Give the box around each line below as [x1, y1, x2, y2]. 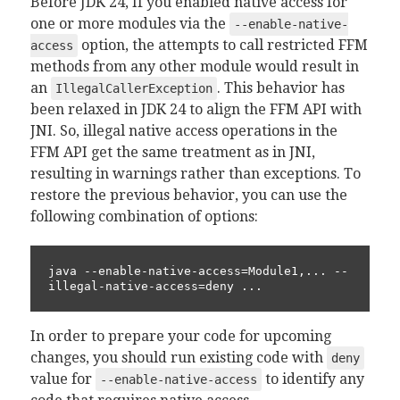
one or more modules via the [29, 15, 229, 32]
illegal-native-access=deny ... [47, 279, 262, 293]
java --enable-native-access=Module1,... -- [47, 264, 348, 278]
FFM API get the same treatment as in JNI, [29, 144, 315, 161]
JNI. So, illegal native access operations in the [29, 122, 337, 139]
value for [29, 371, 96, 387]
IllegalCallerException [54, 81, 212, 96]
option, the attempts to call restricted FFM [77, 37, 368, 54]
